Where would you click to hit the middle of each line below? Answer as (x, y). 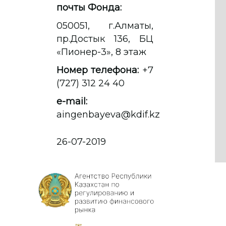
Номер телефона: (98, 70)
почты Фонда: (89, 7)
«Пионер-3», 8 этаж (101, 52)
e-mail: (72, 101)
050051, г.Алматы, (105, 25)
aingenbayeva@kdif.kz (108, 114)
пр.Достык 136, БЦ (105, 39)
